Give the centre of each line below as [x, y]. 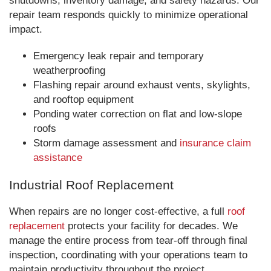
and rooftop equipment [83, 100]
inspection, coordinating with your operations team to [128, 255]
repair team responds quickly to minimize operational [129, 15]
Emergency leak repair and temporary [119, 56]
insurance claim [215, 143]
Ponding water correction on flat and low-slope [138, 114]
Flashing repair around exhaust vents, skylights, [142, 85]
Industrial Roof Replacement [91, 185]
